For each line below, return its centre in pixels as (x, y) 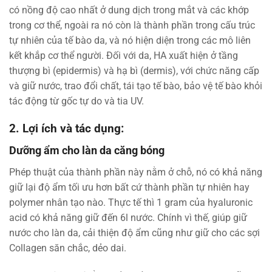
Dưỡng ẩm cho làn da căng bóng (87, 150)
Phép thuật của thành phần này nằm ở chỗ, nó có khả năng (136, 172)
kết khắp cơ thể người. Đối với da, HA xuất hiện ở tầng (124, 56)
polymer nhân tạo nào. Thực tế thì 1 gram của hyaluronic (131, 202)
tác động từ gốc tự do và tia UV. (76, 101)
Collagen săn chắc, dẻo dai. (68, 248)
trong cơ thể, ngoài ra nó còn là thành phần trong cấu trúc (132, 25)
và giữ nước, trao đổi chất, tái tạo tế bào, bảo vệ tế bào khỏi (136, 86)
